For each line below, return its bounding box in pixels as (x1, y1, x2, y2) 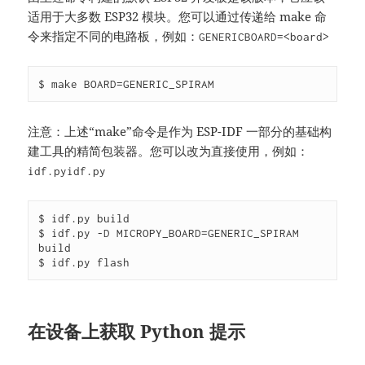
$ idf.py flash (38, 255, 130, 269)
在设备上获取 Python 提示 (28, 318, 246, 343)
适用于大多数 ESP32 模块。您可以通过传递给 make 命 (28, 7, 328, 24)
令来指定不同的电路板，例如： (28, 27, 200, 44)
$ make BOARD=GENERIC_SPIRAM (38, 77, 215, 90)
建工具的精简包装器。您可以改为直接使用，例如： (28, 142, 310, 159)
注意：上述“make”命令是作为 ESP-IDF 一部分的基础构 (28, 122, 332, 139)
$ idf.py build (38, 211, 130, 225)
